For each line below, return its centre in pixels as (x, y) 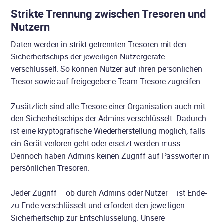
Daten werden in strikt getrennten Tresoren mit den (99, 44)
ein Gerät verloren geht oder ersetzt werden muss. (97, 143)
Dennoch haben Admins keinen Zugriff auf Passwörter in (110, 156)
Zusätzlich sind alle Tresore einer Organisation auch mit (108, 106)
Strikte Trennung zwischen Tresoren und (109, 14)
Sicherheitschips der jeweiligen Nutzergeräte (88, 57)
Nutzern (30, 27)
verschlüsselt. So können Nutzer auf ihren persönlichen (107, 69)
